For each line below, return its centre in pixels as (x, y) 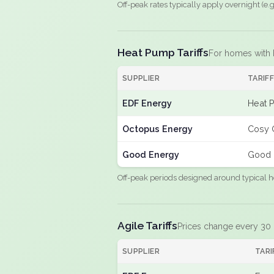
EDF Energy (147, 103)
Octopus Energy (157, 129)
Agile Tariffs (147, 225)
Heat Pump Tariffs (163, 52)
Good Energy (151, 154)
